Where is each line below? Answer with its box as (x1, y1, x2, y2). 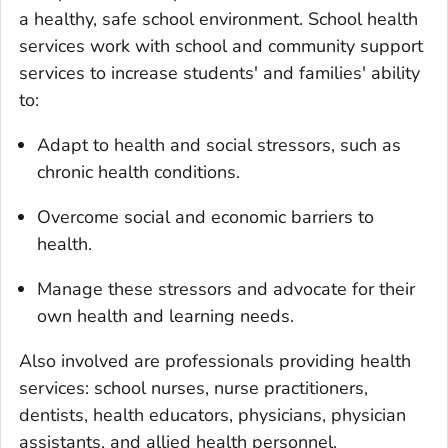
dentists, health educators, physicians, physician (19, 402, 406, 427)
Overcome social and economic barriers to (37, 204, 374, 229)
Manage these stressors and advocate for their (37, 276, 415, 301)
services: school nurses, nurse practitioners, (19, 375, 368, 400)
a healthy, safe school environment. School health (19, 6, 418, 31)
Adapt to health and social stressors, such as (37, 132, 401, 157)
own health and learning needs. (37, 303, 294, 328)
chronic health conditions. (37, 159, 240, 184)
